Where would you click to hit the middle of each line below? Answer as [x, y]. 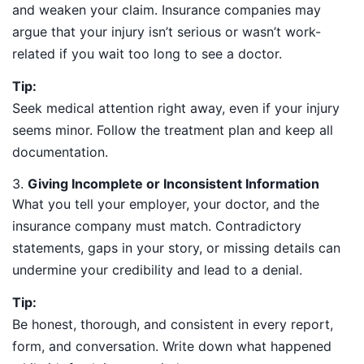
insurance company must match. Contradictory [157, 226]
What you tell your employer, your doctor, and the [166, 204]
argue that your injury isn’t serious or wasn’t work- [167, 32]
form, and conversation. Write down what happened [172, 346]
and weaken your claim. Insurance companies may [167, 10]
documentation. [60, 152]
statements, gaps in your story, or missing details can [176, 248]
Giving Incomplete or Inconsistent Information [173, 184]
